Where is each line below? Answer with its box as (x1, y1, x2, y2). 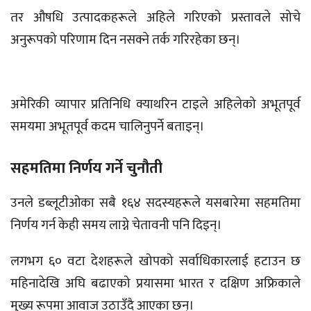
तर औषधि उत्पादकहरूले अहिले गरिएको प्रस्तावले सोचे (10, 7, 301, 29)
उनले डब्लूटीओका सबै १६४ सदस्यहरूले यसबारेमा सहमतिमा (10, 192, 301, 215)
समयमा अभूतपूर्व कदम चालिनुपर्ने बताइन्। (10, 116, 205, 138)
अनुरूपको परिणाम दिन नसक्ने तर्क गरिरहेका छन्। (10, 29, 241, 51)
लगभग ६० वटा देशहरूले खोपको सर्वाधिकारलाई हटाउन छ (10, 251, 301, 273)
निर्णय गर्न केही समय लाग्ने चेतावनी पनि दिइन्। (10, 215, 222, 237)
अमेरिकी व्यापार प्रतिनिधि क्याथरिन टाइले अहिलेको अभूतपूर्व (10, 94, 301, 116)
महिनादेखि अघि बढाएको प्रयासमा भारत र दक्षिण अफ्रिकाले (10, 273, 301, 295)
